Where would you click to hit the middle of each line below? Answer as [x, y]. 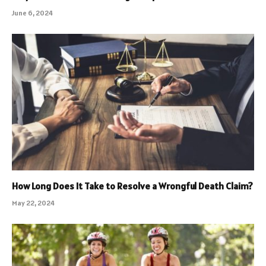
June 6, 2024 [32, 13]
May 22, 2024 [33, 202]
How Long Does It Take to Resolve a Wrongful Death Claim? [132, 186]
